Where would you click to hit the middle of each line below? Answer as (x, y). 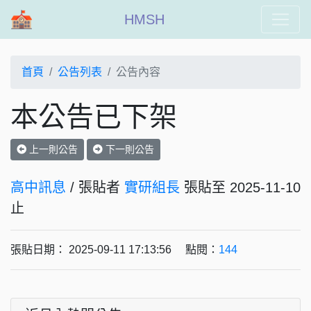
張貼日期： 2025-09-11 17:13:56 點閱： (115, 250)
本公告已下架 (94, 117)
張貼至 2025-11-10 (240, 187)
